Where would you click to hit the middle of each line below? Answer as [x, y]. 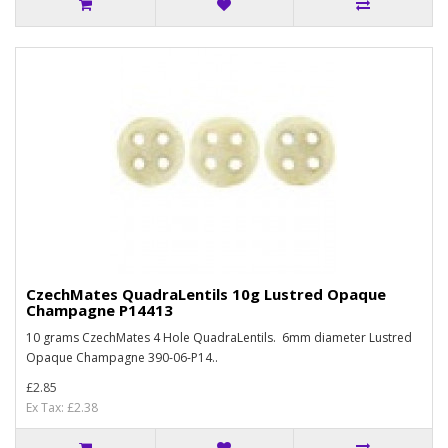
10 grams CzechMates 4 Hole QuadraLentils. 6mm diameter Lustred [219, 337]
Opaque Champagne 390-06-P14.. [122, 357]
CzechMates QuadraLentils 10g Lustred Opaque [206, 294]
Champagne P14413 [99, 310]
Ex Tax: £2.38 [62, 407]
